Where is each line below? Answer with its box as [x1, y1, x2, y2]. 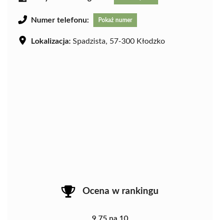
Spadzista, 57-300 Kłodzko [71, 37, 165, 46]
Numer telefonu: [31, 16, 89, 25]
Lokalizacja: [31, 37, 71, 46]
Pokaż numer [98, 17, 132, 24]
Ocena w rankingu [82, 187, 159, 196]
